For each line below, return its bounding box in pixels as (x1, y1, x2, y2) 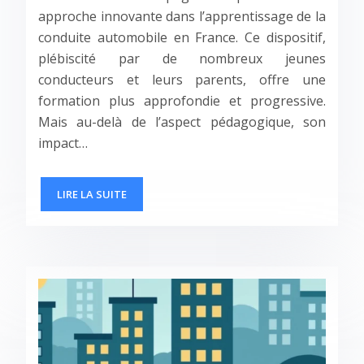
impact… (38, 133, 88, 152)
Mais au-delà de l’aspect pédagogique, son (38, 112, 326, 131)
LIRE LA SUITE (57, 186, 127, 201)
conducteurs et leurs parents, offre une (38, 70, 326, 89)
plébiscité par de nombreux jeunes (38, 49, 326, 67)
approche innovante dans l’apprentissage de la (38, 6, 326, 25)
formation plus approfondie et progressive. (38, 91, 326, 110)
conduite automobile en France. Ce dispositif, (38, 28, 326, 46)
